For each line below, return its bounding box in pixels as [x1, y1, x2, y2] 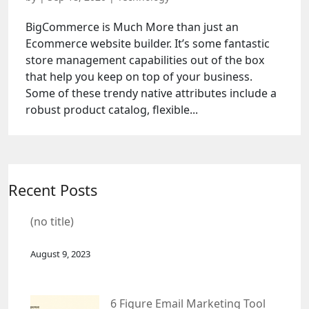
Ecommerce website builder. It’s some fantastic [26, 36, 270, 52]
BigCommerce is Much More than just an [26, 19, 239, 35]
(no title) [30, 214, 74, 230]
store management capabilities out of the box [26, 52, 264, 68]
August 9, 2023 [30, 248, 90, 261]
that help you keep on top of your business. [26, 69, 252, 85]
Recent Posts [8, 180, 97, 201]
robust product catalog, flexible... [26, 102, 198, 118]
